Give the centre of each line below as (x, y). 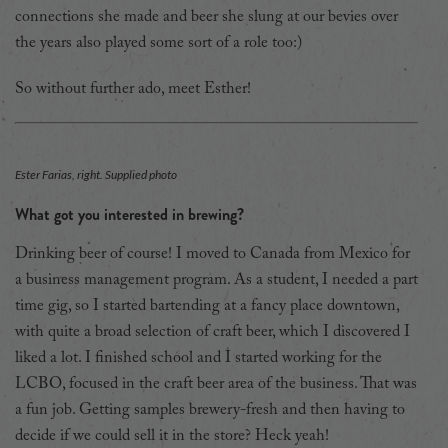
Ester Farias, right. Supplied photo (96, 174)
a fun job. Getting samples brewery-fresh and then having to (210, 409)
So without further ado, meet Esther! (133, 88)
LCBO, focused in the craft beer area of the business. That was (216, 383)
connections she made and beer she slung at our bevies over (206, 16)
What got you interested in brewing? (129, 214)
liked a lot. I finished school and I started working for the (198, 357)
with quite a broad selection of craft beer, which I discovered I (212, 331)
